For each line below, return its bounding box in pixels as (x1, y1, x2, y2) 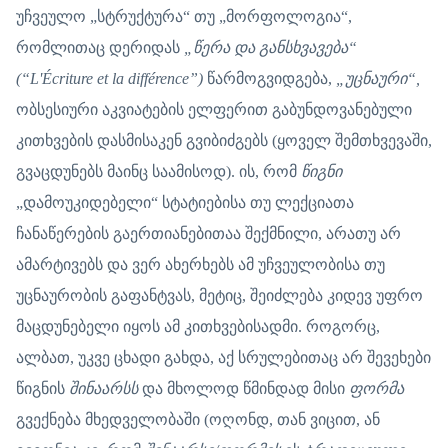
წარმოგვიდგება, (207, 69, 336, 87)
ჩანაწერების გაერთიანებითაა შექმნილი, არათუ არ (16, 224, 401, 242)
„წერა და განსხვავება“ (184, 38, 357, 56)
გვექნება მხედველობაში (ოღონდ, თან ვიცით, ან (16, 410, 380, 428)
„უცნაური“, (336, 69, 420, 87)
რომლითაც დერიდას (16, 38, 184, 56)
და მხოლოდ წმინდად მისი (138, 379, 349, 397)
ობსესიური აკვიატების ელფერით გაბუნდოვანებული (16, 100, 412, 118)
